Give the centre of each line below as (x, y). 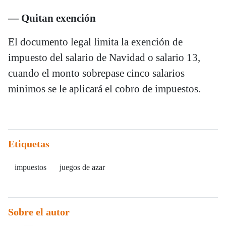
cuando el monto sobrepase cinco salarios (96, 73)
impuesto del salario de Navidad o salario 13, (104, 57)
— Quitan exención (52, 18)
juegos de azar (82, 167)
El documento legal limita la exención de (95, 42)
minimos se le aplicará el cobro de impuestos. (104, 89)
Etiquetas (29, 144)
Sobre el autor (39, 212)
